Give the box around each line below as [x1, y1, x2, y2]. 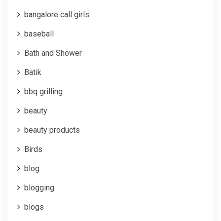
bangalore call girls [24, 9, 89, 19]
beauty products [24, 125, 80, 135]
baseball [24, 29, 54, 38]
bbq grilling [24, 86, 63, 96]
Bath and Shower [24, 48, 82, 58]
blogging [24, 183, 54, 192]
